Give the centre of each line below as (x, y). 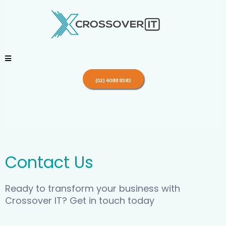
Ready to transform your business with (93, 188)
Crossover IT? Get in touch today (80, 200)
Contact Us (49, 162)
